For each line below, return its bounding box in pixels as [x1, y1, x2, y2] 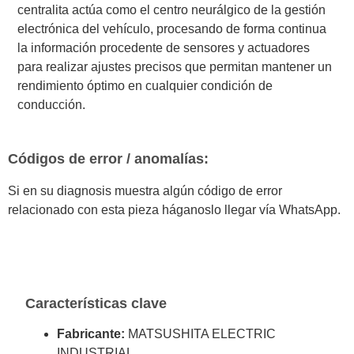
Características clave [25, 295, 168, 311]
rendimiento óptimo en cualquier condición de [17, 78, 273, 92]
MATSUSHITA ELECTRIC [125, 326, 277, 341]
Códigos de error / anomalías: [8, 150, 209, 167]
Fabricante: [57, 326, 126, 341]
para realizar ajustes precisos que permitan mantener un [17, 59, 333, 73]
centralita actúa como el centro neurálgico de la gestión [17, 2, 326, 17]
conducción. [17, 97, 86, 111]
